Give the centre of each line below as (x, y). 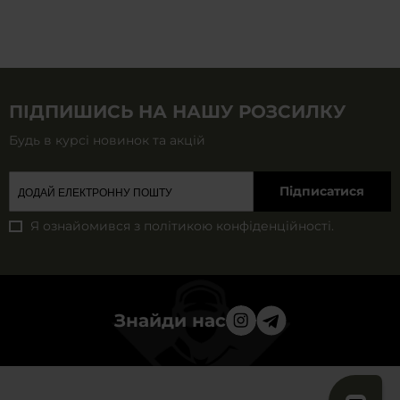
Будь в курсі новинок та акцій (107, 141)
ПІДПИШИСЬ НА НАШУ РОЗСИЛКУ (177, 112)
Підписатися (322, 192)
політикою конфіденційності (237, 226)
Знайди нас (170, 321)
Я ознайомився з (87, 226)
